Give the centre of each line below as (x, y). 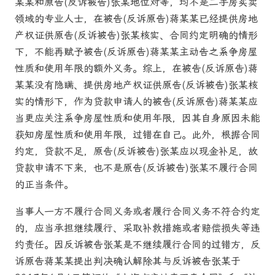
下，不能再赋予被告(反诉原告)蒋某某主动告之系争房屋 (136, 52)
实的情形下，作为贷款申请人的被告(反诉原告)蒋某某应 (136, 101)
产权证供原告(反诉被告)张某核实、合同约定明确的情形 (136, 35)
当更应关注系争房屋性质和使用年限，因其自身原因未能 (137, 118)
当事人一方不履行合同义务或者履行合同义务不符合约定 (137, 211)
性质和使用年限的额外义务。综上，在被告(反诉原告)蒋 (136, 68)
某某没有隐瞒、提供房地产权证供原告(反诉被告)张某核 (136, 85)
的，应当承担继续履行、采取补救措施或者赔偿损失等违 (137, 228)
